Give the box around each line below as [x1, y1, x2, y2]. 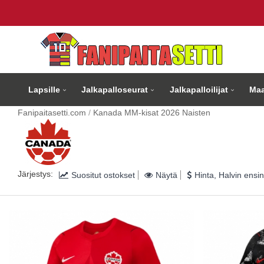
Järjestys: [18, 169, 53, 179]
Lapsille [28, 85, 61, 94]
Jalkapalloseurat [81, 85, 148, 94]
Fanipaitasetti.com [18, 108, 86, 117]
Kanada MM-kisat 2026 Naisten [93, 108, 210, 117]
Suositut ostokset [71, 170, 135, 180]
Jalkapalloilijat [169, 85, 228, 94]
